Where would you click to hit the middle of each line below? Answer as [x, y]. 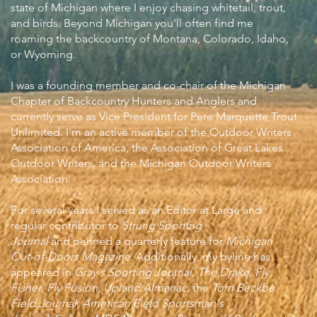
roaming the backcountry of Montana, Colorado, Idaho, [150, 39]
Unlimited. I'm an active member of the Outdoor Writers [151, 132]
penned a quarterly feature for [149, 241]
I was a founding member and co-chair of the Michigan [148, 85]
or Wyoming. [45, 54]
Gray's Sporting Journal [133, 272]
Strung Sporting [162, 225]
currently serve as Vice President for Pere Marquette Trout [154, 116]
